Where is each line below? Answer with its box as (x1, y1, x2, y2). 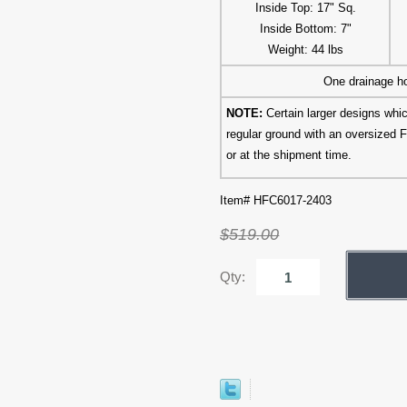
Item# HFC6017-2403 (220, 194, 333, 207)
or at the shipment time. (226, 148, 352, 163)
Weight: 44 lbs (267, 43, 343, 57)
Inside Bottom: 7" (259, 22, 352, 36)
